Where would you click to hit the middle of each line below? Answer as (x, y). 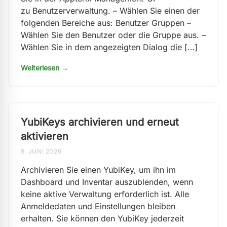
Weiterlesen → (45, 68)
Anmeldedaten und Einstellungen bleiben (98, 206)
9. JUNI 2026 (41, 151)
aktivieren (45, 136)
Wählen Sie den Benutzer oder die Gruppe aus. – (113, 35)
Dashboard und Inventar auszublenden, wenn (107, 182)
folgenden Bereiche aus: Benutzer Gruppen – (106, 23)
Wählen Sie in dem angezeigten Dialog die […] (109, 47)
